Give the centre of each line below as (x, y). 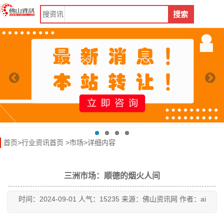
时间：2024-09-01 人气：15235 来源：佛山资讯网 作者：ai (112, 199)
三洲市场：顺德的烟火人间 (112, 176)
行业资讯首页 (42, 143)
